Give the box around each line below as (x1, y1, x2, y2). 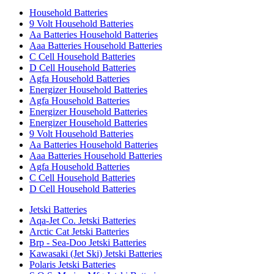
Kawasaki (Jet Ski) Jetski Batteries (29, 248, 162, 259)
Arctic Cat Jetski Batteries (29, 226, 129, 237)
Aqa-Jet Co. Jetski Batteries (29, 215, 136, 226)
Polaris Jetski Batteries (29, 259, 116, 270)
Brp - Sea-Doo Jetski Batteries (29, 237, 146, 248)
